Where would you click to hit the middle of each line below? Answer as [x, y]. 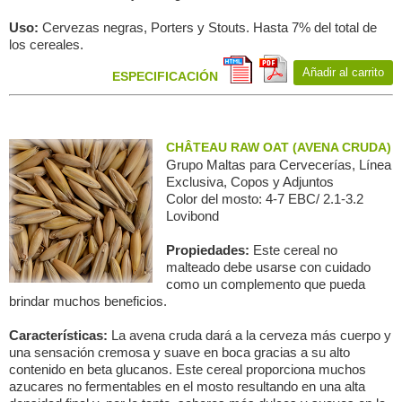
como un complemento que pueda [266, 284]
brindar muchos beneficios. [88, 301]
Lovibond [192, 216]
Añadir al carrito [343, 72]
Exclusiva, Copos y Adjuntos [250, 182]
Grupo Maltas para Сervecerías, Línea [279, 165]
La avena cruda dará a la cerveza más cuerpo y [251, 335]
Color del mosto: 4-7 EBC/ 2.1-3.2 [265, 199]
